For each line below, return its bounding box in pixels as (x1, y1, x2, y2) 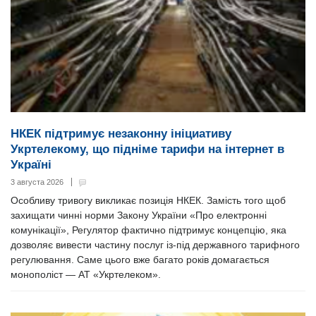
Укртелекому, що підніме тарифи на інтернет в (11, 142, 284, 157)
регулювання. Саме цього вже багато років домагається (11, 254, 269, 266)
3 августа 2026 (11, 178, 63, 187)
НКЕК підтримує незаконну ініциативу (11, 127, 231, 141)
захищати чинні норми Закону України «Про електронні (11, 209, 267, 221)
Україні (11, 158, 51, 172)
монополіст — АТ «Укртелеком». (11, 269, 161, 281)
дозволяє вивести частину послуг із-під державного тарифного (11, 239, 300, 251)
